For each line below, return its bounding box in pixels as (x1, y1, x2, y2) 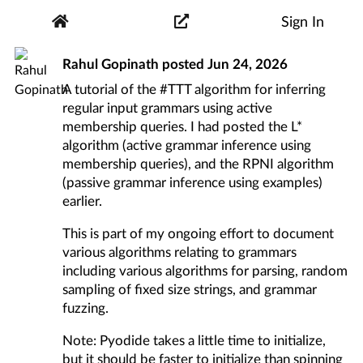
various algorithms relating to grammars (62, 242, 297, 260)
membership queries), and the (62, 155, 243, 173)
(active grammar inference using (119, 136, 312, 154)
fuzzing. (62, 298, 109, 316)
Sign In (280, 12, 324, 31)
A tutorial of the (62, 80, 160, 98)
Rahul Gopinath (62, 54, 160, 72)
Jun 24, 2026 (207, 54, 288, 72)
